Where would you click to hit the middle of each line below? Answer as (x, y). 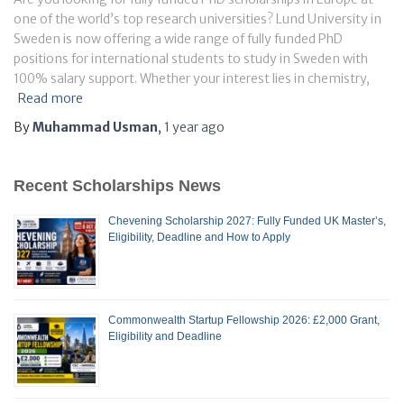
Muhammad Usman (95, 128)
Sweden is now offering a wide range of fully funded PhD (178, 39)
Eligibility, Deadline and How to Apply (199, 238)
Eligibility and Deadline (165, 336)
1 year (181, 128)
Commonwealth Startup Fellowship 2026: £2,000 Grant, (244, 320)
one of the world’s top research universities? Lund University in (197, 19)
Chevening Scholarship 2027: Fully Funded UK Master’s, (247, 221)
